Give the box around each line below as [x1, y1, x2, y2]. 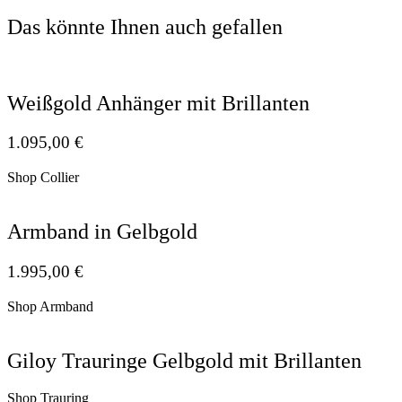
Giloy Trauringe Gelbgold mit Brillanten [7, 348, 362, 372]
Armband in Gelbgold [7, 220, 197, 244]
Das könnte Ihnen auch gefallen [7, 14, 283, 39]
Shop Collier [7, 170, 79, 186]
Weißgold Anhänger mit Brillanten [7, 91, 310, 115]
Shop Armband [7, 298, 93, 314]
